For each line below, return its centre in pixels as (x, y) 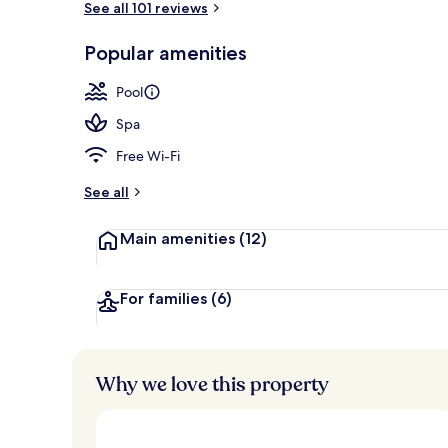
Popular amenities (165, 52)
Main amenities (179, 238)
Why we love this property (212, 384)
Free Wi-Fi (148, 155)
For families (165, 298)
